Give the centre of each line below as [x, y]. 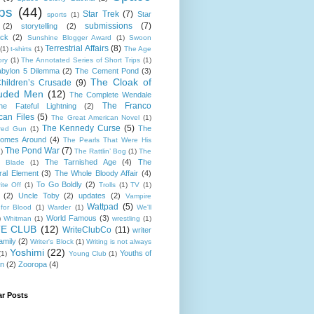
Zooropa [33, 264]
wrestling [126, 218]
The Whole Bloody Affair [96, 173]
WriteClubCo [87, 230]
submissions [108, 26]
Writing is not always [119, 241]
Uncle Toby [39, 195]
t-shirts [21, 48]
